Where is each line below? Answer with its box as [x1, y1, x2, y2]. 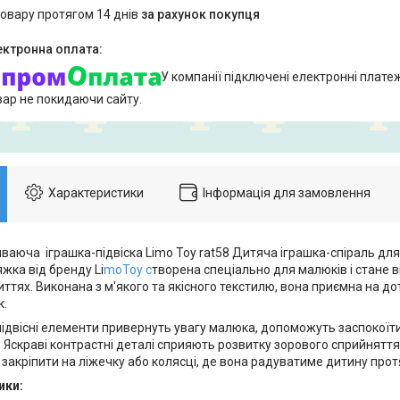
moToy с [104, 262, 152, 277]
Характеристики [48, 185, 144, 200]
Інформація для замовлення [203, 185, 371, 200]
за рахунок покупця [141, 7, 260, 22]
